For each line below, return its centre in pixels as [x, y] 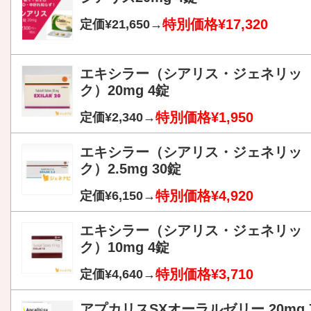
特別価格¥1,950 [204, 118]
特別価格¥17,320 [215, 25]
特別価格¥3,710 [204, 275]
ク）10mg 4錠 [125, 247]
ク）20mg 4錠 [125, 91]
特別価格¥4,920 [204, 196]
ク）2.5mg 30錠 [131, 169]
